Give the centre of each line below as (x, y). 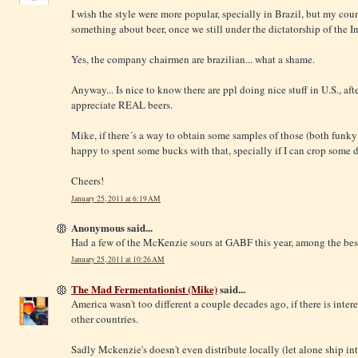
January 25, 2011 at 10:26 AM (118, 260)
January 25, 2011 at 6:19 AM (116, 198)
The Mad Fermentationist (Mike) (144, 288)
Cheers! (88, 181)
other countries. (105, 318)
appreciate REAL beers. (122, 105)
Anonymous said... (112, 227)
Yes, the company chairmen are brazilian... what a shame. (193, 60)
